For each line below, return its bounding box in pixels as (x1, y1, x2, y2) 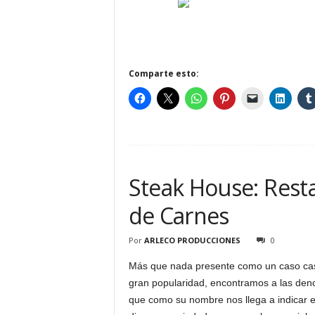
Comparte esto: (128, 67, 199, 79)
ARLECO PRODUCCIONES (143, 235, 240, 245)
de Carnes (128, 200, 229, 231)
